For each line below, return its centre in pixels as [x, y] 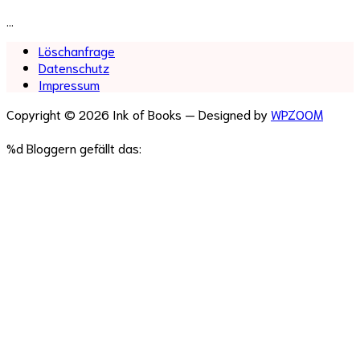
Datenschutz [74, 67]
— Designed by [228, 113]
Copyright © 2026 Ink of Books [94, 113]
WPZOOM [297, 113]
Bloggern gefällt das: [82, 147]
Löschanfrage [77, 50]
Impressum [69, 84]
